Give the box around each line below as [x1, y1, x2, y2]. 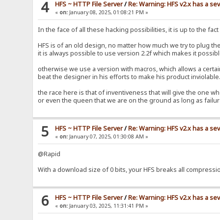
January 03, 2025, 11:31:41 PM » [68, 202, 149, 210]
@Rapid [38, 150, 61, 159]
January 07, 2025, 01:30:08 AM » [68, 133, 149, 140]
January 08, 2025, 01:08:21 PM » [68, 9, 149, 16]
